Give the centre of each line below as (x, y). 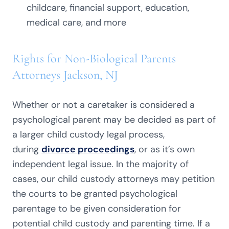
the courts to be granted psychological (95, 194)
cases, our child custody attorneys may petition (113, 179)
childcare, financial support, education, (108, 8)
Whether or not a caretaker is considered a (104, 105)
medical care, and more (76, 22)
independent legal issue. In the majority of (100, 164)
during (27, 149)
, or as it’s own (165, 149)
